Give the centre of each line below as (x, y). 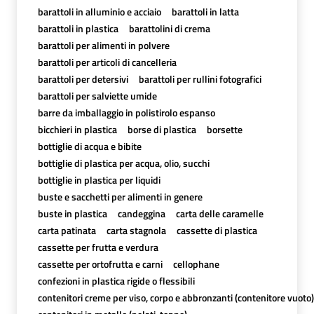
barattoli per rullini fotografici (200, 78)
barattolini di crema (169, 28)
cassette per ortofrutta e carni (100, 264)
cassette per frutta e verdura (98, 247)
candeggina (141, 213)
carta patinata (67, 230)
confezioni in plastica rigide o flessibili (116, 280)
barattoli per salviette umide (97, 95)
